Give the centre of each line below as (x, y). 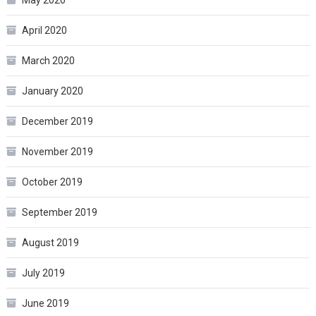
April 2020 (44, 30)
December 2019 (57, 121)
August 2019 (50, 242)
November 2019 (57, 151)
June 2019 (45, 303)
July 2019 (43, 273)
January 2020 (52, 91)
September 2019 (59, 212)
